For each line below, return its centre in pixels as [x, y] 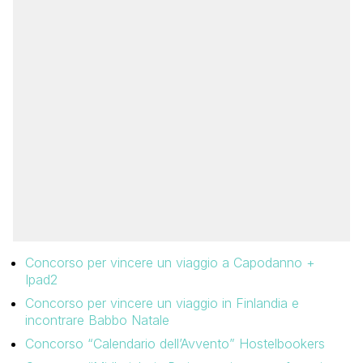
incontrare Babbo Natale [97, 320]
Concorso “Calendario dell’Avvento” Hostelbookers [175, 344]
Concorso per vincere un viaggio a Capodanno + [170, 263]
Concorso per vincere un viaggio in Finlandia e [162, 303]
